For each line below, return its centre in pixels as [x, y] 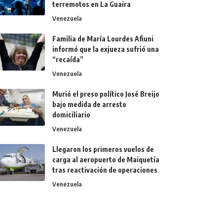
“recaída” [68, 59]
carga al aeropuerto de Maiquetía [106, 159]
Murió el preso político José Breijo [106, 94]
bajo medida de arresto [90, 104]
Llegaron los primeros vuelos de [103, 149]
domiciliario [72, 114]
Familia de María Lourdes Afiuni [103, 38]
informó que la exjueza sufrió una [106, 49]
